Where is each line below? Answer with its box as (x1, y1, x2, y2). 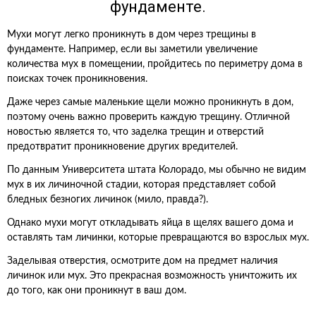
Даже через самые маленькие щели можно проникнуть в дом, (7, 97, 293, 107)
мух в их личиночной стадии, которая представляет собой (7, 180, 276, 190)
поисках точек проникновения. (7, 74, 147, 84)
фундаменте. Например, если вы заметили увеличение (7, 44, 257, 54)
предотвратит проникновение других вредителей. (7, 142, 238, 152)
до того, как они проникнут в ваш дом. (7, 286, 186, 296)
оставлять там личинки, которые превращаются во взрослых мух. (7, 233, 309, 243)
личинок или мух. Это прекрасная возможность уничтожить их (7, 271, 297, 281)
